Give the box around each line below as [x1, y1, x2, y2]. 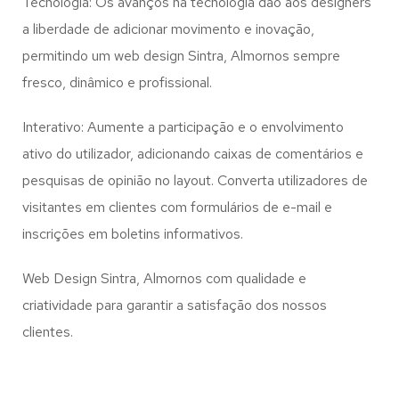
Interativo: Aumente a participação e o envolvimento [22, 118, 344, 137]
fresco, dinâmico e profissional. [22, 73, 212, 93]
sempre [289, 46, 340, 66]
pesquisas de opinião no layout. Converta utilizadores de [22, 171, 368, 191]
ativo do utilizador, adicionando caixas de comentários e [22, 144, 363, 164]
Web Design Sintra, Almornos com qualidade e [22, 269, 306, 289]
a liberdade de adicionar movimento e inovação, [22, 20, 314, 39]
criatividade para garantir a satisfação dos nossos [22, 296, 327, 315]
